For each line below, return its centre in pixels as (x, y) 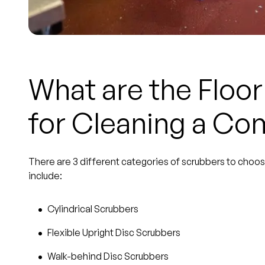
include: (45, 175)
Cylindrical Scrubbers (93, 209)
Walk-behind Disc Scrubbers (108, 256)
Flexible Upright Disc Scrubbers (114, 232)
